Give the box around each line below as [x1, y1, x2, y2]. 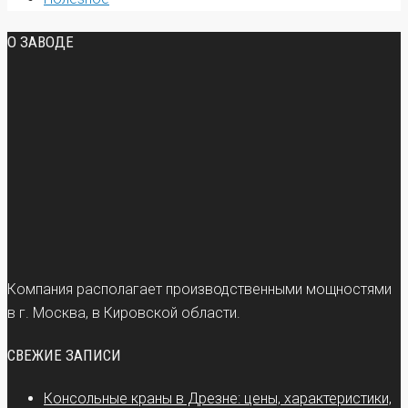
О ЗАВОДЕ [7, 32, 74, 51]
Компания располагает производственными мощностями [7, 280, 392, 298]
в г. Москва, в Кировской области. [7, 303, 240, 321]
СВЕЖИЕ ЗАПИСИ [7, 346, 121, 365]
